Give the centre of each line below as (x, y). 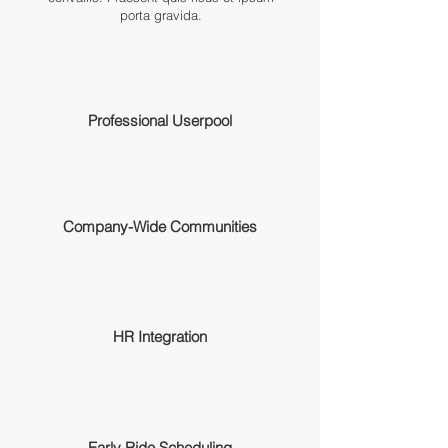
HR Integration (160, 336)
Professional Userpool (160, 120)
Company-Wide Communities (160, 226)
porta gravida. (160, 15)
